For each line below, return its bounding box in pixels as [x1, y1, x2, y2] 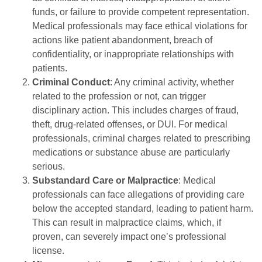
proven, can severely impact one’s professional [32, 231, 226, 242]
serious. [32, 161, 65, 171]
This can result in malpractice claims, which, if [32, 217, 221, 227]
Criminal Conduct [32, 77, 110, 87]
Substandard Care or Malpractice [32, 175, 178, 185]
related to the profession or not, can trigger [32, 91, 206, 101]
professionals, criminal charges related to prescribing [32, 133, 250, 143]
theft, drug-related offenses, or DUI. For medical [32, 119, 227, 129]
